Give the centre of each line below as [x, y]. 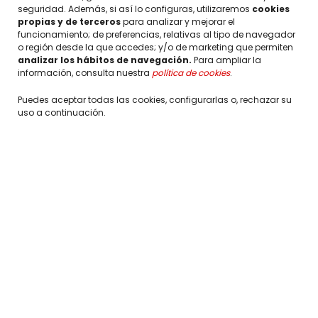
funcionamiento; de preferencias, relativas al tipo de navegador [157, 34]
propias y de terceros [69, 22]
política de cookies [191, 73]
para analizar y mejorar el [178, 22]
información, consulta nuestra [85, 73]
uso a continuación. [62, 113]
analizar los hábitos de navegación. [105, 60]
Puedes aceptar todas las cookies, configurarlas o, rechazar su [155, 100]
